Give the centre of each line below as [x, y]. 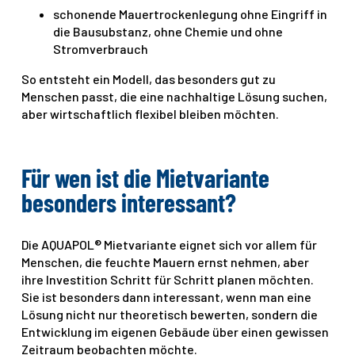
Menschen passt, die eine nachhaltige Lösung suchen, [175, 96]
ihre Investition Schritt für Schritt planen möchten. [168, 280]
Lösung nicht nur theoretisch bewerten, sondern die [170, 315]
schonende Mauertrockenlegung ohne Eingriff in [191, 13]
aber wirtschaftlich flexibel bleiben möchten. [151, 113]
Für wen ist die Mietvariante [146, 178]
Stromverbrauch [101, 48]
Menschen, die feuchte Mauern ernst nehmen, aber [166, 262]
